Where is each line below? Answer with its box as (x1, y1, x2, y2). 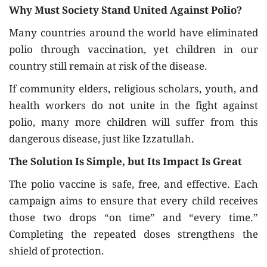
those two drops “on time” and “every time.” (9, 210, 258, 228)
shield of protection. (9, 244, 104, 262)
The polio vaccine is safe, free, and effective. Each (9, 177, 258, 195)
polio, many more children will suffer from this (9, 115, 258, 133)
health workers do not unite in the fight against (9, 98, 258, 116)
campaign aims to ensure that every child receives (9, 194, 258, 212)
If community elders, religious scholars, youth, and (9, 82, 258, 100)
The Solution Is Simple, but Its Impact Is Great (9, 154, 242, 172)
